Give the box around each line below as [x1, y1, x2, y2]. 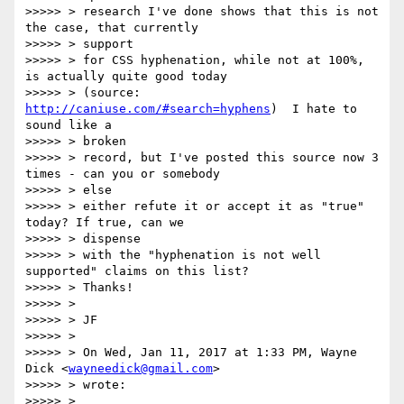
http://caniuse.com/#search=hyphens [25, 102, 271, 116]
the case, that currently [25, 21, 198, 35]
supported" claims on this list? [25, 264, 249, 279]
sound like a [25, 118, 112, 133]
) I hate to [271, 102, 357, 116]
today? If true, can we [25, 216, 184, 230]
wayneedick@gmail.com [69, 362, 213, 376]
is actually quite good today [25, 69, 227, 84]
